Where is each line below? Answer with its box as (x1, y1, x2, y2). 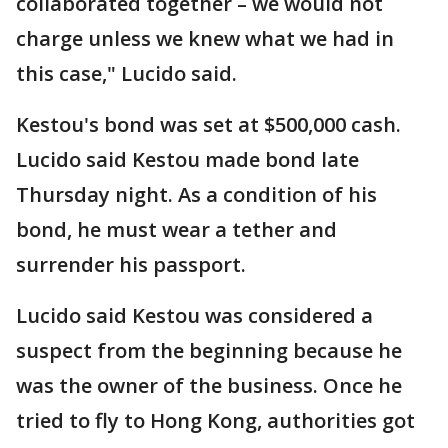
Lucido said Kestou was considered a (16, 302, 373, 330)
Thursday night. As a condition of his (16, 181, 377, 209)
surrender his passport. (16, 251, 251, 279)
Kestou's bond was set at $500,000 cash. (16, 111, 401, 139)
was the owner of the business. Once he (16, 372, 402, 400)
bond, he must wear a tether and (16, 216, 337, 244)
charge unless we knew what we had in (16, 25, 394, 53)
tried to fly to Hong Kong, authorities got (16, 407, 415, 435)
